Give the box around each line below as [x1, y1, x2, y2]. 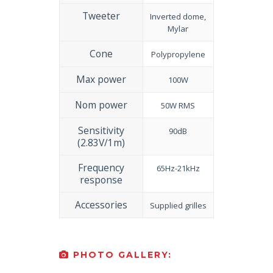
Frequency [77, 160, 124, 174]
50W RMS [161, 99, 196, 111]
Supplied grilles [149, 199, 207, 211]
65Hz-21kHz [156, 162, 200, 174]
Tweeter [82, 9, 120, 23]
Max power [76, 72, 126, 86]
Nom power [74, 97, 127, 112]
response [79, 172, 122, 186]
